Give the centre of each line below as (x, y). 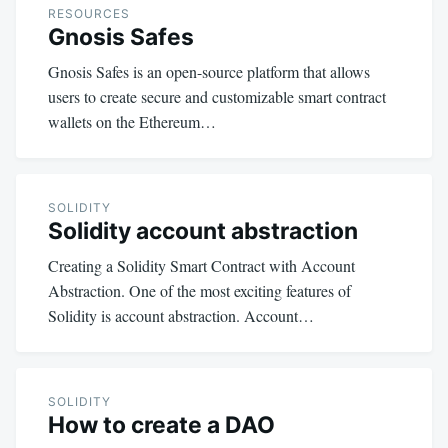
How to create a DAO (161, 424)
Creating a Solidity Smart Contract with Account (201, 265)
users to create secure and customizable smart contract (217, 96)
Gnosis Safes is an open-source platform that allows (209, 71)
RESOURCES (89, 13)
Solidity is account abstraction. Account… (181, 315)
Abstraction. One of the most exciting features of (199, 290)
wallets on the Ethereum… (132, 121)
